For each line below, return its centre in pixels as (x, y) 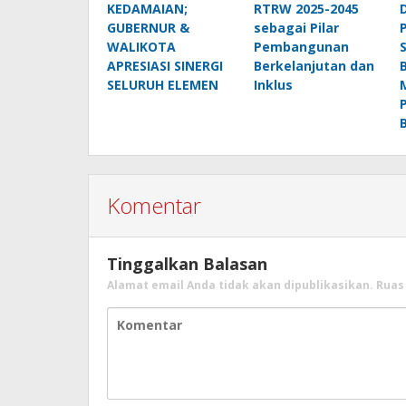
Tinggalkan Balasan (187, 264)
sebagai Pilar (296, 28)
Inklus (273, 85)
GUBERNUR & (148, 28)
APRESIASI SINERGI (165, 66)
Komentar (154, 206)
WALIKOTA (141, 47)
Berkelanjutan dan (314, 66)
